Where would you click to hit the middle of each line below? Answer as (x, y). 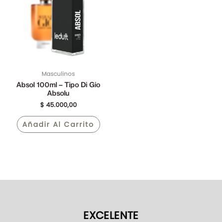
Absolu (58, 93)
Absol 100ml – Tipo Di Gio (58, 85)
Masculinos (58, 74)
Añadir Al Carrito (58, 124)
